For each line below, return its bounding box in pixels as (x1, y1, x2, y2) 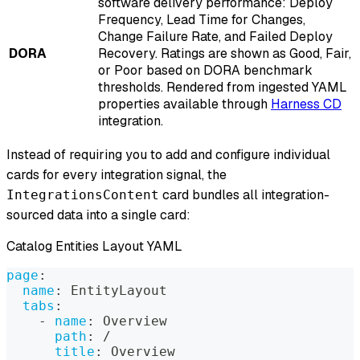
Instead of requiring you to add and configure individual (6, 146, 330, 164)
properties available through (98, 96, 271, 113)
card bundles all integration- (159, 186, 329, 204)
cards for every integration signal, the (6, 166, 227, 184)
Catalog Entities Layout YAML (6, 238, 182, 256)
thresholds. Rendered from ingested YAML (98, 79, 347, 96)
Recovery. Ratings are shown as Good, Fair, (98, 45, 351, 63)
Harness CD (271, 96, 342, 113)
